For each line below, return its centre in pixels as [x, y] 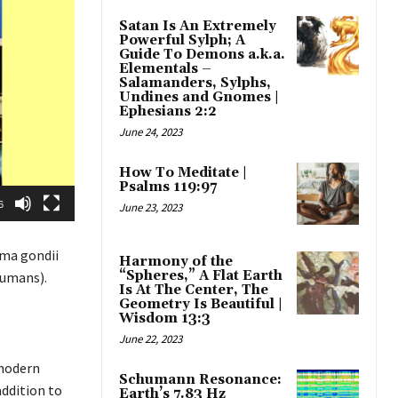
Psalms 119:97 [168, 187]
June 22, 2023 [151, 339]
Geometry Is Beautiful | [201, 305]
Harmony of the [176, 262]
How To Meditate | [183, 173]
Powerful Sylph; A [182, 41]
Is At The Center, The [194, 291]
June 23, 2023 [151, 208]
